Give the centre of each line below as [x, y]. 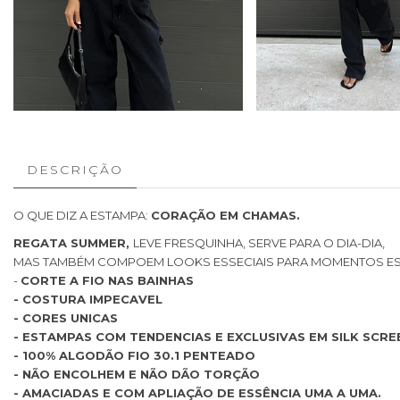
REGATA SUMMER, [73, 243]
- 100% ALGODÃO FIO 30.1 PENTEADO [134, 355]
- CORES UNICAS [66, 318]
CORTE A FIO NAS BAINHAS [107, 280]
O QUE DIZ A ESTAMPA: [82, 215]
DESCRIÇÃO [75, 170]
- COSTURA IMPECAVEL [88, 299]
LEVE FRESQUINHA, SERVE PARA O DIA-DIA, [259, 243]
